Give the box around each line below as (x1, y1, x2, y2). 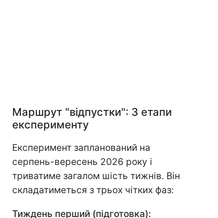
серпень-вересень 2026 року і (12, 156, 152, 168)
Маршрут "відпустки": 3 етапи (12, 106, 172, 119)
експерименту (12, 118, 89, 131)
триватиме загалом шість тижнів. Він (12, 170, 180, 182)
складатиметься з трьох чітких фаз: (12, 184, 174, 196)
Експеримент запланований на (12, 142, 150, 154)
